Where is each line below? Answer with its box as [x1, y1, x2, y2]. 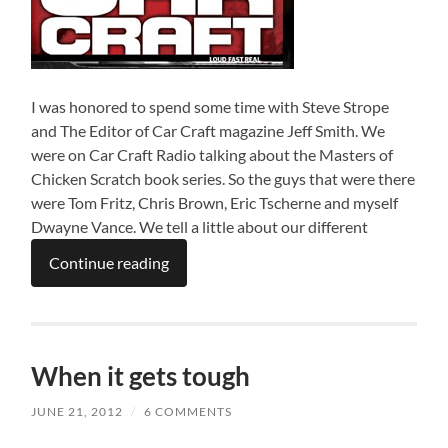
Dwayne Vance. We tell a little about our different [31, 216, 369, 236]
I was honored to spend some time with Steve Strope [31, 96, 390, 116]
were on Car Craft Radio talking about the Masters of [31, 144, 394, 164]
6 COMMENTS [144, 403, 233, 419]
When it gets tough [31, 359, 251, 392]
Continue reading [49, 252, 170, 272]
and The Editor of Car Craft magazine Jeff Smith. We [31, 120, 386, 140]
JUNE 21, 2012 [31, 403, 124, 419]
